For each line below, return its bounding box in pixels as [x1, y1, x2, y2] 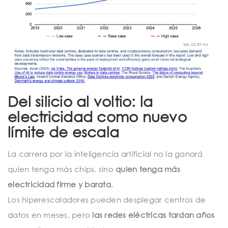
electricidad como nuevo [8, 108, 187, 126]
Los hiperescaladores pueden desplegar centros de [8, 195, 206, 205]
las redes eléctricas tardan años [92, 210, 215, 220]
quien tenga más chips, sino [8, 164, 116, 174]
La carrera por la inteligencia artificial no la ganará [8, 149, 203, 159]
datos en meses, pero [8, 210, 93, 220]
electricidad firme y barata [8, 180, 111, 189]
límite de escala [8, 123, 119, 141]
